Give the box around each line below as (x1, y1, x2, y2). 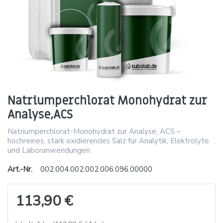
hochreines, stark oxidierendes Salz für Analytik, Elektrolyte (7, 135, 209, 146)
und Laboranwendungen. (7, 145, 92, 155)
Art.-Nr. (7, 164, 32, 174)
